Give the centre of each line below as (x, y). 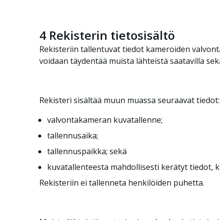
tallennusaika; (73, 136)
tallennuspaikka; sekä (87, 151)
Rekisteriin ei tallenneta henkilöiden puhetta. (122, 183)
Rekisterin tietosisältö (110, 35)
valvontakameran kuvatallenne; (105, 120)
